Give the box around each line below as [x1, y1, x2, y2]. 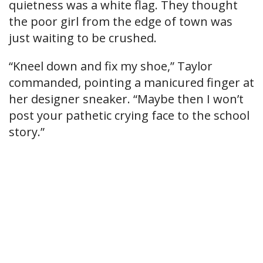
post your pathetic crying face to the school [9, 107, 249, 124]
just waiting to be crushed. [9, 30, 157, 46]
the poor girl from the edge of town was [9, 14, 232, 30]
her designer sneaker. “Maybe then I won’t [9, 91, 244, 107]
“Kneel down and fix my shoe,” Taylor [9, 58, 213, 75]
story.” [9, 124, 45, 140]
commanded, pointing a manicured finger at [9, 75, 254, 91]
